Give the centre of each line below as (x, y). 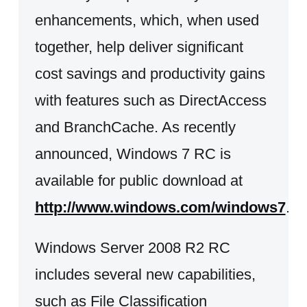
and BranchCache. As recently (135, 127)
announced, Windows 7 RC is (133, 153)
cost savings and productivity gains (150, 73)
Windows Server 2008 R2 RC (132, 247)
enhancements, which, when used (147, 20)
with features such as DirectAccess (150, 100)
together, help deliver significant (139, 47)
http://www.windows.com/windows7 (160, 207)
